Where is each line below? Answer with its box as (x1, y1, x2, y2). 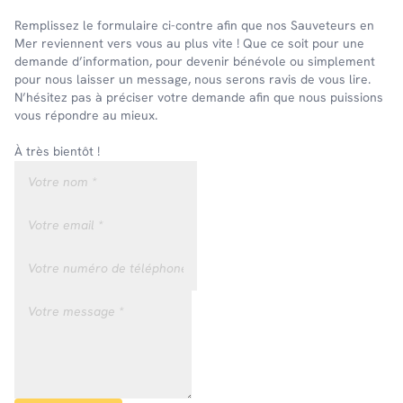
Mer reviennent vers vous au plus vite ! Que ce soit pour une (14, 36, 364, 51)
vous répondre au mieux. (14, 108, 157, 123)
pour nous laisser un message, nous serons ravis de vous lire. (14, 72, 371, 87)
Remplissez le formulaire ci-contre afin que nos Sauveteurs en (14, 18, 374, 33)
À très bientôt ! (14, 144, 100, 159)
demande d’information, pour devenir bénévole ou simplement (14, 54, 375, 69)
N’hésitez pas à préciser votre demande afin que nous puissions (14, 90, 383, 105)
